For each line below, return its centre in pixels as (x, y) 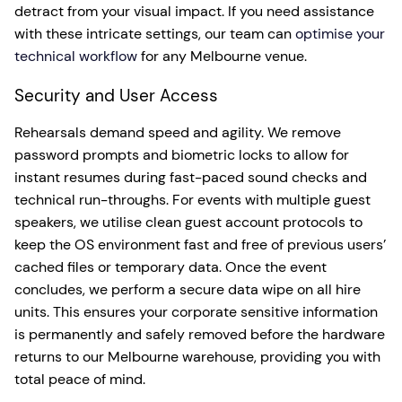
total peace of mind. (80, 379)
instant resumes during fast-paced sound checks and (191, 177)
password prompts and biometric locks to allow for (182, 155)
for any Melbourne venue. (222, 56)
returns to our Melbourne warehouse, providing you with (197, 357)
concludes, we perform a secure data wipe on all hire (188, 289)
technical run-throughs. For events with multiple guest (192, 200)
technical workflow (76, 56)
